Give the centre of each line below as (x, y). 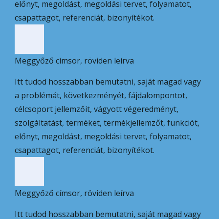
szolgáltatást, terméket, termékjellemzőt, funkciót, (107, 122)
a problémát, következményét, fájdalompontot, (101, 95)
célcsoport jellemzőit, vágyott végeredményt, (97, 109)
